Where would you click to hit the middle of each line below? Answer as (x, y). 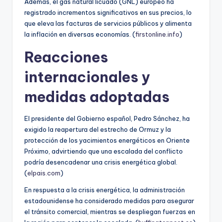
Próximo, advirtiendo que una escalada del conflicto (104, 151)
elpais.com (44, 173)
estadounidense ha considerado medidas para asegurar (109, 200)
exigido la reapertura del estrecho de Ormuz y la (98, 129)
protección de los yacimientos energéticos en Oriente (107, 140)
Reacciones (66, 57)
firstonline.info (157, 34)
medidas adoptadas (97, 97)
